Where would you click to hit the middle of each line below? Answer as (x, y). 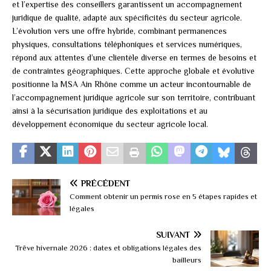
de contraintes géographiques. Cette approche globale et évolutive (133, 70)
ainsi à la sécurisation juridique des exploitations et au (110, 110)
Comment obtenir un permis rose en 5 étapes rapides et (163, 196)
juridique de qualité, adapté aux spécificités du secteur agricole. (127, 17)
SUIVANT (173, 234)
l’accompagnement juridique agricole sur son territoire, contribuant (134, 97)
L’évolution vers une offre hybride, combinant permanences (119, 31)
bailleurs (187, 260)
